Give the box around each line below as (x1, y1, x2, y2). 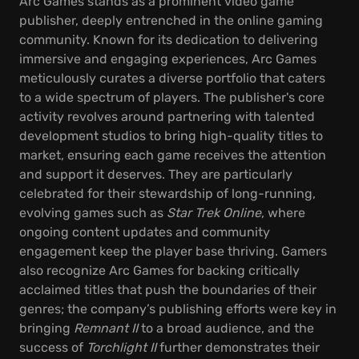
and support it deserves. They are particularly (19, 167, 292, 182)
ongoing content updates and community (19, 224, 270, 240)
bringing (19, 321, 74, 336)
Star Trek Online (167, 205, 261, 220)
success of (19, 340, 87, 355)
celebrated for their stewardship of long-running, (19, 186, 316, 201)
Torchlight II (87, 340, 156, 355)
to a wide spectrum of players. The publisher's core (19, 90, 325, 105)
